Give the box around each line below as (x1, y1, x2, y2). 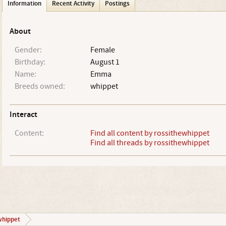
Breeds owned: (14, 81, 65, 91)
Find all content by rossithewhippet (90, 128, 209, 138)
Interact (9, 109, 37, 120)
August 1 (90, 57, 120, 67)
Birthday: (14, 57, 45, 67)
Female (90, 45, 115, 55)
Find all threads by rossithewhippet (90, 138, 209, 148)
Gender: (14, 45, 42, 55)
